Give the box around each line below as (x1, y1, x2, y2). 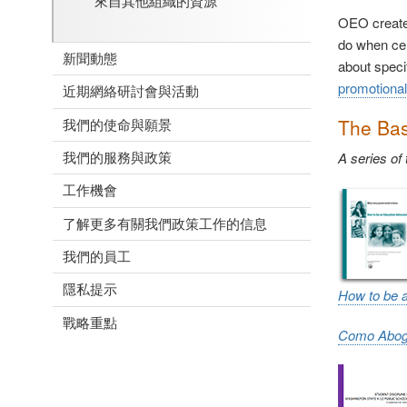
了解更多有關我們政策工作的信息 (63, 213, 267, 233)
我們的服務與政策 (63, 147, 172, 167)
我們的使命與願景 (63, 114, 172, 134)
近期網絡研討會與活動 (63, 81, 199, 101)
